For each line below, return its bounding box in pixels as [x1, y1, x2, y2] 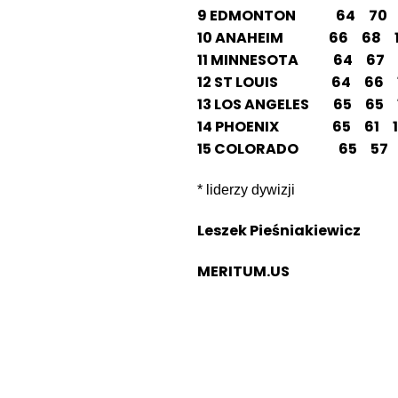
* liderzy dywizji [197, 181, 295, 197]
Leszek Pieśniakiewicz [197, 219, 361, 241]
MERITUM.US [197, 260, 290, 282]
